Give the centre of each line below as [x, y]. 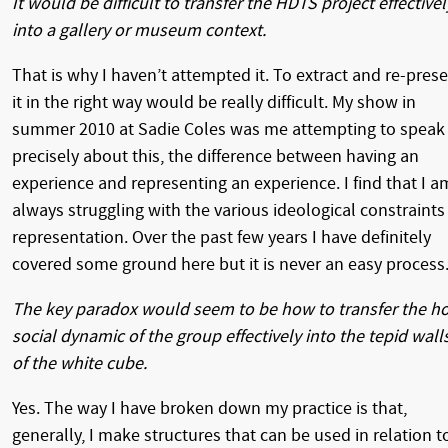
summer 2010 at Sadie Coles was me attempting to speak [228, 129]
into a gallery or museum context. [139, 30]
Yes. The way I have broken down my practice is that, [209, 408]
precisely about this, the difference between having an [215, 156]
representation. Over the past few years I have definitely [221, 237]
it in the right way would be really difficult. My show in [214, 102]
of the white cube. [79, 363]
